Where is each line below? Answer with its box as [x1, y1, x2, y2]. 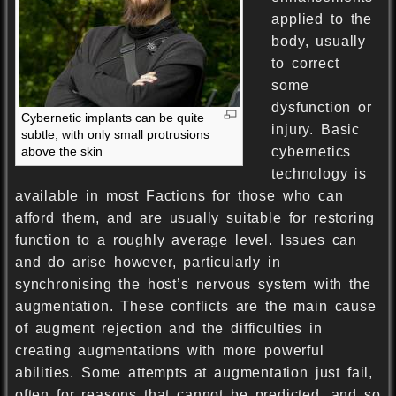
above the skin [21, 144, 103, 159]
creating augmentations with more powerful [15, 343, 324, 359]
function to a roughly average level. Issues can [15, 232, 357, 248]
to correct [271, 56, 339, 72]
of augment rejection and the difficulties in [15, 321, 323, 337]
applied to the [271, 11, 372, 27]
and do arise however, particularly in [15, 255, 281, 270]
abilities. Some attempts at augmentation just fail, [15, 365, 373, 381]
